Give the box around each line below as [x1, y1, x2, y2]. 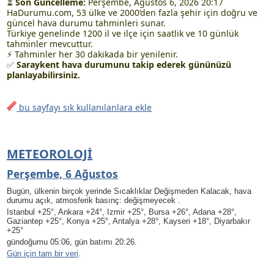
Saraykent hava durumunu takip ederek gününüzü [17, 59, 232, 70]
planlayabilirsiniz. [7, 69, 81, 81]
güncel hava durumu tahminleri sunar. [7, 17, 166, 29]
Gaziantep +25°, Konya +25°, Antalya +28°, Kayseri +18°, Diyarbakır [7, 217, 251, 226]
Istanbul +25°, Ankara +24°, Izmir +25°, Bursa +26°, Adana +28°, [7, 207, 237, 217]
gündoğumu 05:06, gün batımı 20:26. [7, 237, 138, 246]
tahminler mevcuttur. [7, 38, 94, 50]
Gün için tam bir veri [7, 249, 79, 258]
